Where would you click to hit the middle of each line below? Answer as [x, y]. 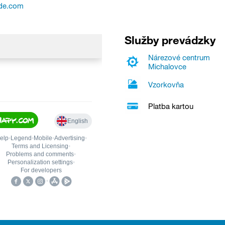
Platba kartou [171, 106]
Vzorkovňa [166, 84]
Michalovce [167, 66]
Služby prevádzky [170, 40]
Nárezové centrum [179, 57]
